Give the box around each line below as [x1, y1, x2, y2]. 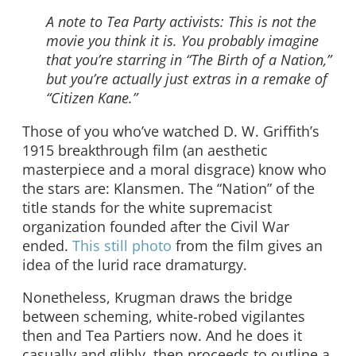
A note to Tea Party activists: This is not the [46, 11, 316, 31]
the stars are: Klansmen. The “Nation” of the [22, 178, 315, 198]
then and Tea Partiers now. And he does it [22, 326, 302, 346]
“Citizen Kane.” [46, 87, 137, 107]
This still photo [72, 235, 172, 255]
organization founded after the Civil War [22, 216, 289, 236]
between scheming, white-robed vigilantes [22, 307, 305, 327]
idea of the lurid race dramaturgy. [22, 254, 247, 274]
